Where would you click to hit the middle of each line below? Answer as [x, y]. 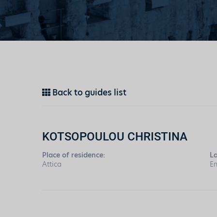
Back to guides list [88, 93]
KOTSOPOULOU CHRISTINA [115, 136]
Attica [52, 164]
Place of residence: [74, 155]
